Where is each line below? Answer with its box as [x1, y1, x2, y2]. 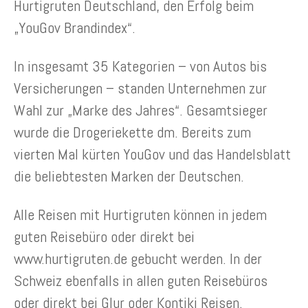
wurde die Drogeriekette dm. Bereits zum [14, 122, 251, 142]
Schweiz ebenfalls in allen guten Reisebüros [14, 271, 267, 291]
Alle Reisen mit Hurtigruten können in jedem [14, 205, 267, 225]
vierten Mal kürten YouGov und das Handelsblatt [14, 144, 291, 164]
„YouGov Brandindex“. [14, 18, 135, 38]
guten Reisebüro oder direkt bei [14, 227, 195, 247]
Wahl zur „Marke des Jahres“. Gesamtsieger [14, 100, 267, 120]
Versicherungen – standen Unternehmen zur [14, 78, 267, 98]
